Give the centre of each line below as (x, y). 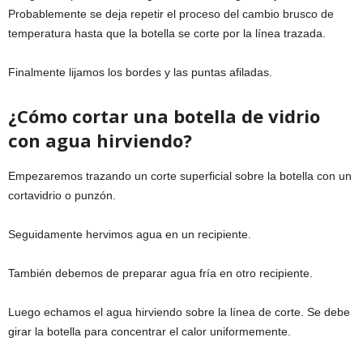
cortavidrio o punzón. (62, 195)
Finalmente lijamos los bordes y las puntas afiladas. (140, 72)
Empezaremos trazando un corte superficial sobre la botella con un (180, 175)
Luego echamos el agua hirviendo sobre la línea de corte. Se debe (179, 312)
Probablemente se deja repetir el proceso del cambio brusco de (171, 13)
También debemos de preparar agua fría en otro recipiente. (160, 273)
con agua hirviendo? (100, 140)
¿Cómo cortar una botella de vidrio (164, 115)
